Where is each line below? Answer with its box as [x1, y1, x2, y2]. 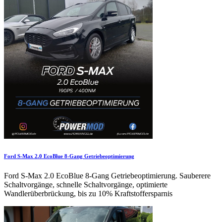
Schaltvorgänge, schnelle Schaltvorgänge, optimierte [4, 180, 167, 189]
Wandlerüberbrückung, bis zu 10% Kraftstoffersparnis [4, 189, 172, 198]
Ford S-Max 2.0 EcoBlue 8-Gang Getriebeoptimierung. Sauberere [4, 171, 211, 180]
